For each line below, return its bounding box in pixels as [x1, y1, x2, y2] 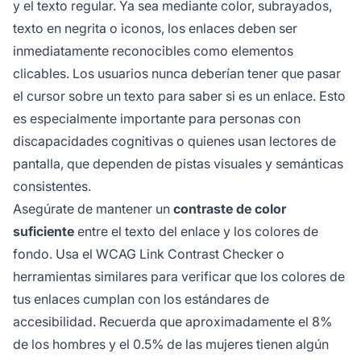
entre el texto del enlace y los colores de [74, 223, 318, 240]
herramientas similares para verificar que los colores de [13, 268, 345, 285]
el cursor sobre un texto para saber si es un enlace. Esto [13, 88, 346, 105]
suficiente [13, 223, 74, 240]
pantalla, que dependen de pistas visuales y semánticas [13, 156, 343, 172]
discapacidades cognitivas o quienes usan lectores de [13, 133, 336, 150]
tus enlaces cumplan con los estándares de [13, 291, 269, 308]
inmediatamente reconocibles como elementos [13, 43, 293, 60]
